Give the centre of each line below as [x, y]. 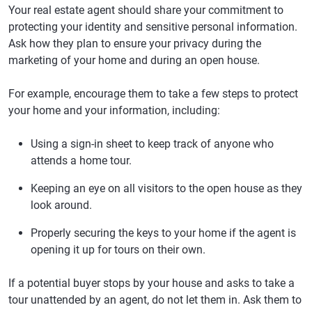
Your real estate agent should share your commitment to [146, 10]
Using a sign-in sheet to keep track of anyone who [152, 144]
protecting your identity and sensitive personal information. [153, 27]
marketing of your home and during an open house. [134, 60]
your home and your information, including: [114, 110]
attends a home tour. [81, 161]
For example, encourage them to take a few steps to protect [153, 94]
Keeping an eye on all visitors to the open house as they [166, 188]
